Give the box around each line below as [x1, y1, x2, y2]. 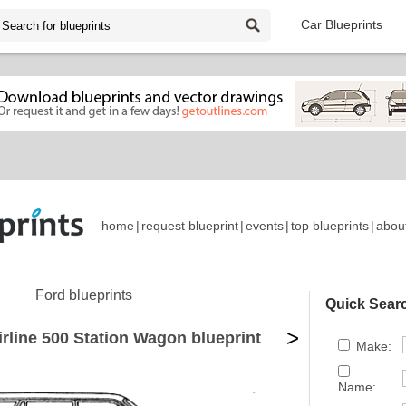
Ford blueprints [35, 287, 132, 303]
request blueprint [141, 218, 238, 234]
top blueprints [291, 218, 369, 234]
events [246, 218, 284, 234]
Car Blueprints [301, 17, 382, 32]
